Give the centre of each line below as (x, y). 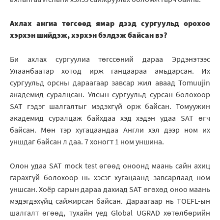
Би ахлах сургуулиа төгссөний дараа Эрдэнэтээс (110, 59)
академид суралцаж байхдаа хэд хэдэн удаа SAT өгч (110, 118)
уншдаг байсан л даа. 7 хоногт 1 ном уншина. (88, 142)
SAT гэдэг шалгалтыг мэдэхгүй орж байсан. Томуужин (110, 106)
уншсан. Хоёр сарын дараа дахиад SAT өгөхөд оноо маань (110, 189)
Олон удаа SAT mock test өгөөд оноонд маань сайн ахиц (110, 166)
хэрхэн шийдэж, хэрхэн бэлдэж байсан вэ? (89, 35)
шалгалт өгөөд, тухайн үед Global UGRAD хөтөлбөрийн (110, 213)
